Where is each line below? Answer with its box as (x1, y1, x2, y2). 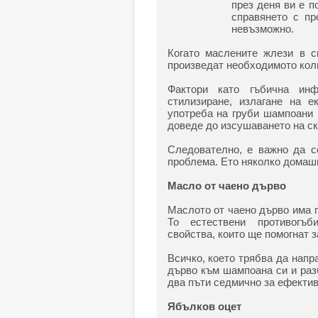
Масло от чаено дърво (167, 179, 286, 192)
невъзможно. (231, 22, 294, 35)
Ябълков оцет (167, 300, 241, 312)
